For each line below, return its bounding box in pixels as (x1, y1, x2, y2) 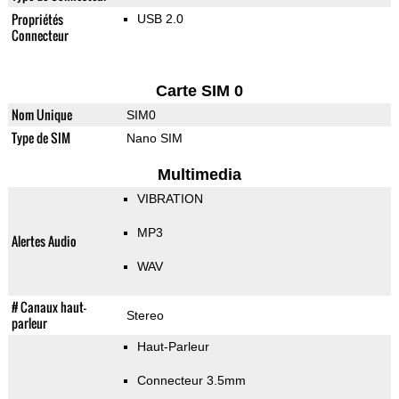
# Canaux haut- (11, 297, 86, 317)
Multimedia (157, 166, 241, 184)
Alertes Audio (11, 232, 77, 251)
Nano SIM (126, 131, 183, 146)
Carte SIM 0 (155, 82, 243, 101)
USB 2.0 (136, 12, 183, 27)
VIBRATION (136, 191, 203, 207)
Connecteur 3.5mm (136, 373, 246, 388)
